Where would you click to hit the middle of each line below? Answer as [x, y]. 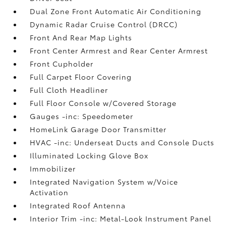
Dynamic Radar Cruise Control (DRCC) [104, 24]
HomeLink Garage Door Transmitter [98, 129]
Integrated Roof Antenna [78, 205]
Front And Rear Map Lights [81, 37]
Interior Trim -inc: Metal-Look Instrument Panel [121, 218]
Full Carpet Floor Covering [81, 76]
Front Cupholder [62, 63]
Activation [49, 192]
